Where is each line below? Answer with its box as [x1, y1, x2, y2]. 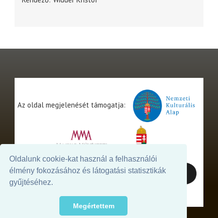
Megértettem [73, 202, 114, 210]
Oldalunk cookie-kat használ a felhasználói [9, 155, 158, 163]
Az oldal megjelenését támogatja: [18, 100, 127, 110]
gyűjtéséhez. [9, 178, 54, 187]
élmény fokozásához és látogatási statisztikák [9, 166, 166, 175]
